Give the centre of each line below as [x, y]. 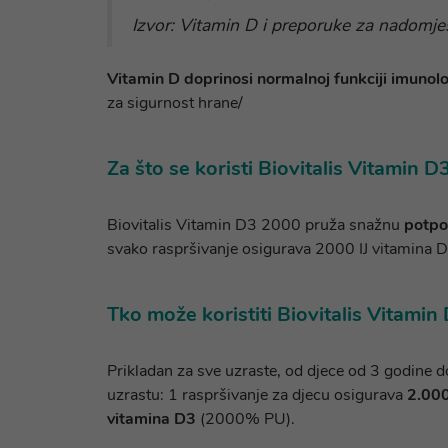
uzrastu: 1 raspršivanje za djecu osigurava [257, 395]
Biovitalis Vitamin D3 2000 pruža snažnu [255, 225]
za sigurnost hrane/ [175, 103]
